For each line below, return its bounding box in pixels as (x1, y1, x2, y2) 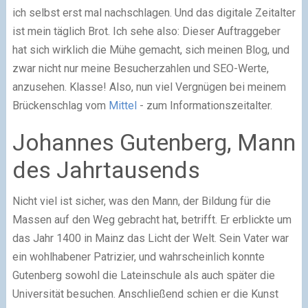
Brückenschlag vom (12, 98, 109, 112)
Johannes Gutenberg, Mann (12, 128, 296, 156)
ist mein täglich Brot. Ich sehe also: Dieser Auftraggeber (12, 24, 280, 38)
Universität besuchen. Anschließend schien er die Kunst (12, 287, 278, 300)
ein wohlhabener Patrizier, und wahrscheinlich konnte (12, 250, 265, 263)
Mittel (108, 98, 137, 112)
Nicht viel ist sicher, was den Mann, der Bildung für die (12, 194, 271, 208)
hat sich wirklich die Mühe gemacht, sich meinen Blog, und (12, 43, 289, 56)
